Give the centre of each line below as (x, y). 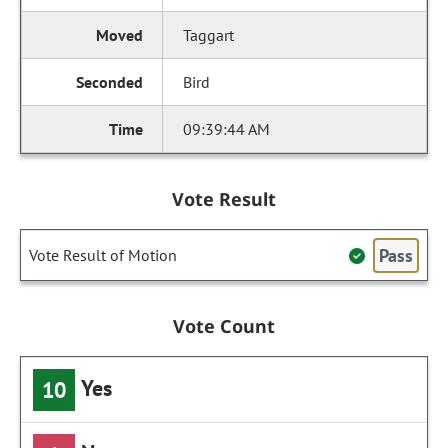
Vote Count (224, 326)
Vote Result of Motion (103, 255)
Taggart (209, 35)
